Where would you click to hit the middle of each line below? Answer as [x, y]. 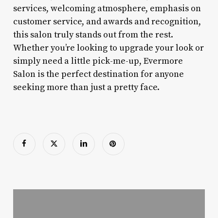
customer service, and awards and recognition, [107, 21]
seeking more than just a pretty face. [86, 87]
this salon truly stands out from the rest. [93, 35]
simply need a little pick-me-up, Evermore [98, 61]
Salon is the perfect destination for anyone [98, 74]
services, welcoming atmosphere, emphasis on [107, 8]
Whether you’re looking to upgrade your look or [108, 48]
